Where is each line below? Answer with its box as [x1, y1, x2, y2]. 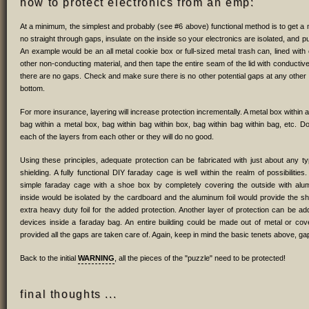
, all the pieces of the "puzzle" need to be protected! [114, 253, 286, 262]
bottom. [20, 83, 45, 92]
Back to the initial [20, 253, 78, 262]
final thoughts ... [20, 287, 117, 300]
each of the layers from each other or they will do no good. [20, 132, 214, 141]
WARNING [78, 253, 114, 262]
